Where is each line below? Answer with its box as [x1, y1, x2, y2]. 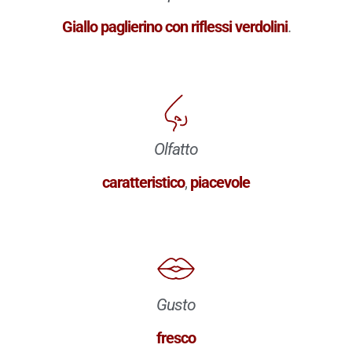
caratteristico [102, 172, 185, 192]
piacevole [190, 172, 250, 192]
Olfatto [154, 139, 198, 159]
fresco [156, 328, 196, 347]
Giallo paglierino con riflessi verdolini [61, 16, 288, 36]
